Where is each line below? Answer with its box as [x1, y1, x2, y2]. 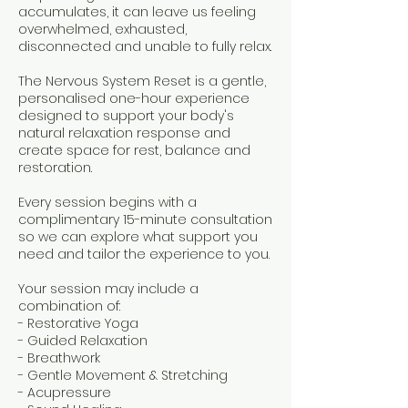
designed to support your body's [18, 107, 234, 125]
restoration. [18, 158, 92, 177]
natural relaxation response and [18, 124, 230, 142]
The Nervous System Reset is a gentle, [18, 72, 266, 90]
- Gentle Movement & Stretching [18, 366, 228, 384]
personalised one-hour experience [18, 89, 250, 107]
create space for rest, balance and [18, 141, 250, 159]
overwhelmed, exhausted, [18, 20, 187, 38]
